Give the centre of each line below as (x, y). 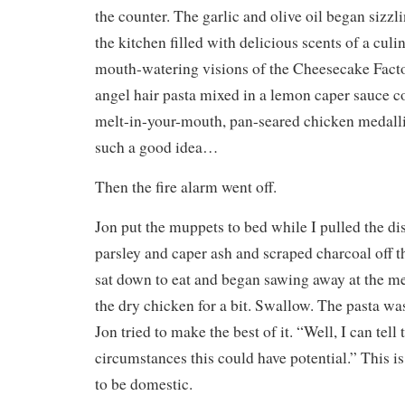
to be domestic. (144, 383)
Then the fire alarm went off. (186, 186)
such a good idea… (156, 146)
